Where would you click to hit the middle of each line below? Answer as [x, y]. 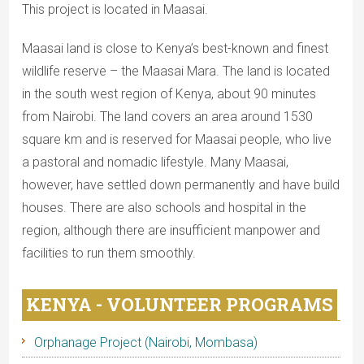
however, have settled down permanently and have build [180, 185]
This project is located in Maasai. [115, 10]
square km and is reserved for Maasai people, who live [176, 140]
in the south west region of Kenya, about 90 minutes [169, 94]
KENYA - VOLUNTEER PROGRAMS [179, 305]
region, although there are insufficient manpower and [171, 231]
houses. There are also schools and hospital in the [164, 208]
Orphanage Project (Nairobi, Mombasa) [145, 343]
